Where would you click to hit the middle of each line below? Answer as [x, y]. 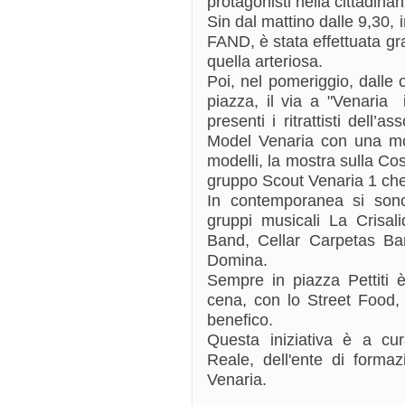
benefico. [240, 320]
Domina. [237, 260]
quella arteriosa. [265, 61]
